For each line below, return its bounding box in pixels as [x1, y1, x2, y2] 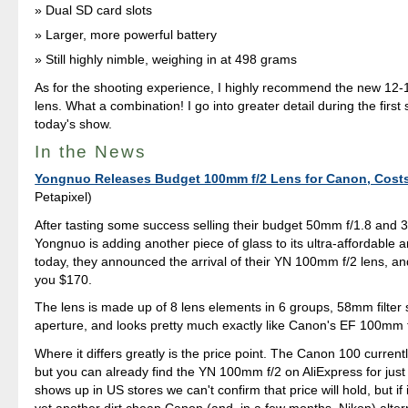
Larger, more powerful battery [46, 26, 218, 42]
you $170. [35, 271, 93, 287]
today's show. [35, 116, 113, 131]
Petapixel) [35, 189, 93, 204]
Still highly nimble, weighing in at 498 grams [46, 52, 298, 67]
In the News [35, 141, 147, 161]
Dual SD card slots [46, 2, 153, 17]
